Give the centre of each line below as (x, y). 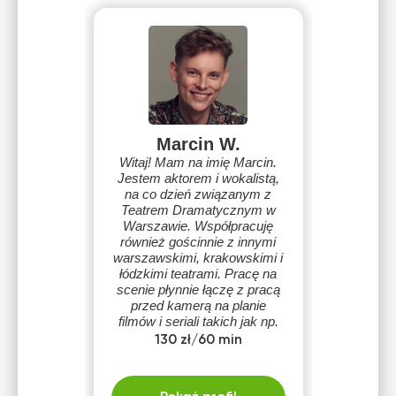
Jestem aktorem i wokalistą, (198, 178)
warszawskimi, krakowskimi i (198, 258)
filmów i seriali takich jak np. (198, 321)
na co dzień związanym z (198, 194)
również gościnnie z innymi (198, 242)
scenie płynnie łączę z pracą (198, 289)
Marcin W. (198, 144)
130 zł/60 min (198, 340)
